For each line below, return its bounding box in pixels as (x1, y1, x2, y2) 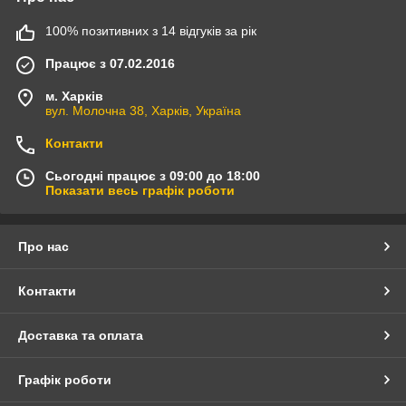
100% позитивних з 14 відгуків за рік (45, 24, 256, 39)
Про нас (18, 239, 69, 255)
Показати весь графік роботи (45, 183, 235, 198)
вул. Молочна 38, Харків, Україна (45, 103, 241, 119)
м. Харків (45, 89, 103, 104)
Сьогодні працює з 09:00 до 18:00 (45, 169, 260, 184)
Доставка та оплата (18, 328, 143, 343)
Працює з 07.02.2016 (45, 56, 175, 72)
